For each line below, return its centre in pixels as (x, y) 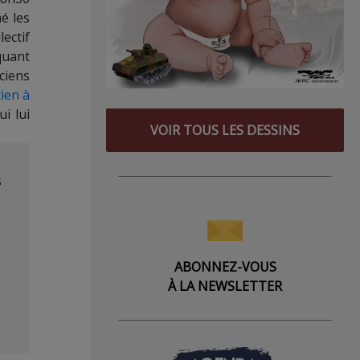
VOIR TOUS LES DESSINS (225, 130)
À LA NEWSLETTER (225, 286)
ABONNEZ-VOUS (225, 266)
